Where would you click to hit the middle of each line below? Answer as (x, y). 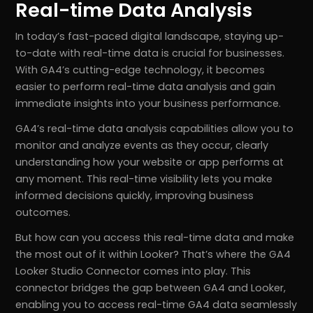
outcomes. (43, 213)
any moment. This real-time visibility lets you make (144, 179)
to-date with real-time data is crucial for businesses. (150, 53)
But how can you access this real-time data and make (155, 238)
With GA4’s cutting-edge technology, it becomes (140, 70)
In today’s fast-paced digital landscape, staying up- (150, 37)
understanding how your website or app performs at (150, 162)
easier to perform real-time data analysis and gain (146, 87)
